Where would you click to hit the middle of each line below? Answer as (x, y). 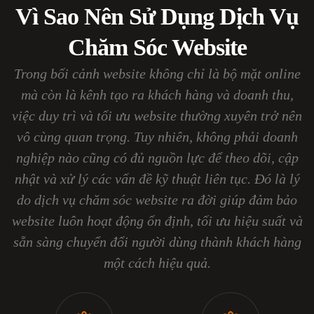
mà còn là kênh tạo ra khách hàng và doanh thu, (157, 94)
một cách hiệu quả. (157, 262)
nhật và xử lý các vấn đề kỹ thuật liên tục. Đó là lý (157, 178)
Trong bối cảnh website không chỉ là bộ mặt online (157, 73)
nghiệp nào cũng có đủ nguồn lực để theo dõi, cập (157, 157)
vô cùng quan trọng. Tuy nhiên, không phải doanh (157, 136)
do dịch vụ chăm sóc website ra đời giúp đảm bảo (157, 199)
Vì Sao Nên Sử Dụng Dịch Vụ (157, 16)
